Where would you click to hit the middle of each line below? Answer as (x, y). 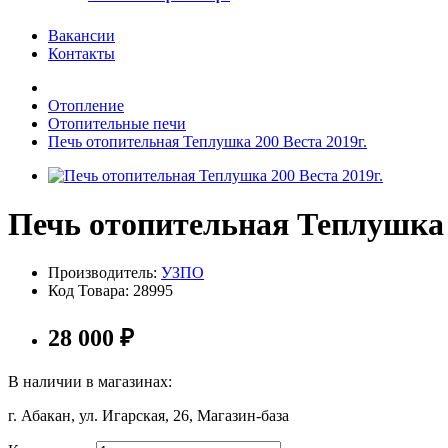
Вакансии (81, 35)
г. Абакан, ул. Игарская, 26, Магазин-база (148, 416)
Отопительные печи (117, 123)
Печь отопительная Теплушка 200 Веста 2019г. (207, 141)
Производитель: (104, 273)
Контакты (81, 53)
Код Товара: (90, 291)
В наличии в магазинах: (90, 382)
